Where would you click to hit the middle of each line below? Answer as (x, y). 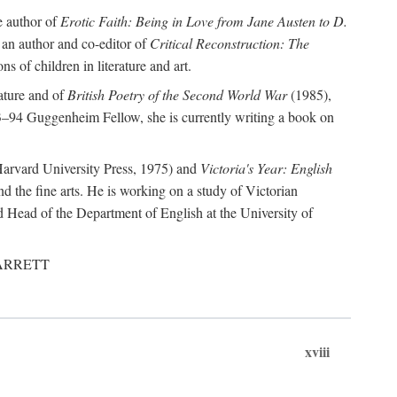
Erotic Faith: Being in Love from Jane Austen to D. (204, 21)
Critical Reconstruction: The (230, 43)
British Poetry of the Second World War (177, 94)
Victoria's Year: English (266, 168)
